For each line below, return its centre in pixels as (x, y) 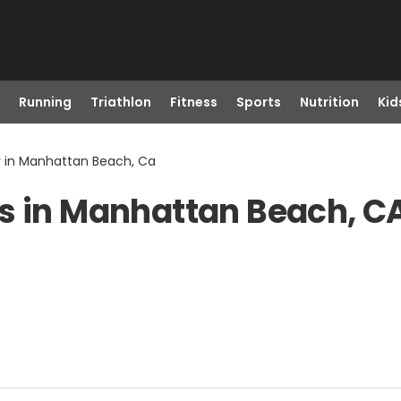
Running (45, 102)
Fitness (193, 102)
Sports (258, 102)
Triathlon (120, 102)
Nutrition (329, 102)
